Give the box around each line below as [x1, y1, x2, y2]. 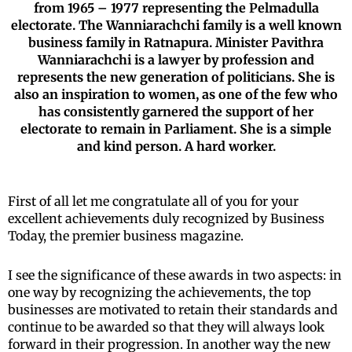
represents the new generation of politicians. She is [17, 68, 335, 85]
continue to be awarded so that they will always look [8, 318, 324, 335]
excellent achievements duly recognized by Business [8, 210, 324, 226]
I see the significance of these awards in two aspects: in [8, 266, 342, 283]
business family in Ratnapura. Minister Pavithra [28, 34, 324, 50]
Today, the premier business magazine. [8, 227, 244, 244]
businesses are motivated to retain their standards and [8, 301, 338, 317]
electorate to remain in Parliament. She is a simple [20, 120, 332, 137]
